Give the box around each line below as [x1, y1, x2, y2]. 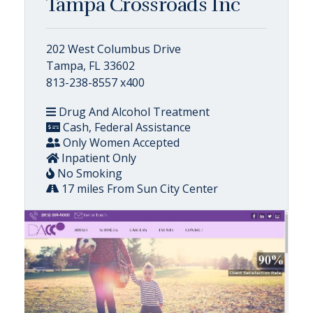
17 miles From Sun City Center [59, 180, 218, 196]
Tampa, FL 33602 [46, 57, 135, 73]
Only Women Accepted [60, 134, 180, 150]
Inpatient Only [59, 150, 136, 166]
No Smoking [54, 165, 122, 181]
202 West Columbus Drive [46, 41, 181, 57]
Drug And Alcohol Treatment [56, 103, 210, 119]
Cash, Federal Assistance [60, 119, 191, 135]
